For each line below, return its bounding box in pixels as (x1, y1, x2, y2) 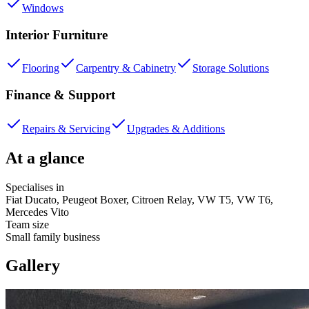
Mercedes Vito (6, 206, 69, 218)
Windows (22, 1, 63, 14)
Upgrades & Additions (127, 122, 225, 134)
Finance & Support (6, 88, 115, 102)
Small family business (6, 230, 100, 243)
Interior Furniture (6, 27, 108, 42)
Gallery (6, 257, 60, 275)
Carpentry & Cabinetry (76, 62, 176, 74)
